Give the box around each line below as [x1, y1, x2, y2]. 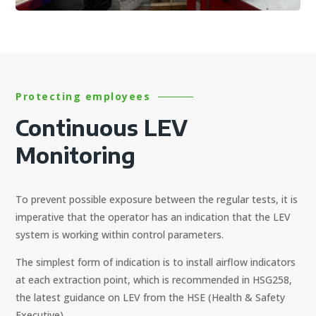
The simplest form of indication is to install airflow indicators [16, 255, 296, 269]
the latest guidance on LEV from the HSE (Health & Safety [16, 291, 286, 305]
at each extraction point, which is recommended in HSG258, [16, 273, 293, 287]
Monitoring [16, 142, 136, 169]
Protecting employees [16, 90, 151, 104]
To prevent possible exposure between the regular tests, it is [16, 193, 298, 207]
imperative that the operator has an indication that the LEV [16, 210, 291, 224]
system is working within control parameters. [16, 228, 224, 242]
